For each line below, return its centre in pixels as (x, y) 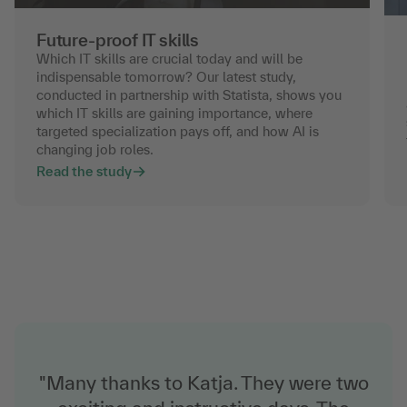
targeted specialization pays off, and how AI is (178, 132)
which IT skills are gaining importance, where (174, 114)
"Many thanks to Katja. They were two (203, 383)
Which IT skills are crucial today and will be (169, 59)
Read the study (84, 172)
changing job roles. (95, 150)
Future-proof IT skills (118, 40)
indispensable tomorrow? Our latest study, (166, 77)
